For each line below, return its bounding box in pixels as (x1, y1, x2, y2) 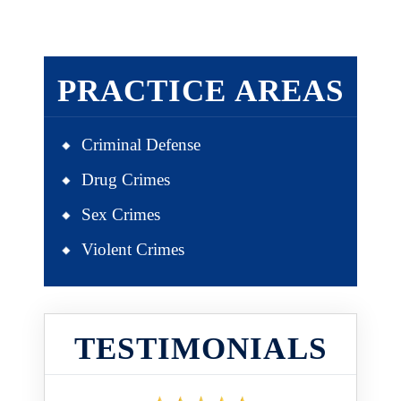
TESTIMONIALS (74, 331, 327, 366)
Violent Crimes (81, 240, 184, 259)
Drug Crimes (81, 170, 170, 189)
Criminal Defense (81, 135, 200, 154)
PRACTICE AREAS (56, 73, 345, 108)
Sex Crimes (81, 205, 160, 224)
